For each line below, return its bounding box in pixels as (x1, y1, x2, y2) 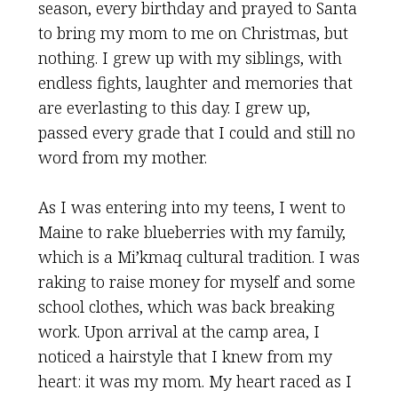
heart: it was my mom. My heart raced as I (37, 370, 352, 392)
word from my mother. (37, 147, 207, 168)
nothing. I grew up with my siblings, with (37, 47, 342, 68)
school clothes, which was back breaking (37, 296, 335, 317)
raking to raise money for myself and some (37, 271, 355, 292)
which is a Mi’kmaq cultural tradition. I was (37, 246, 360, 267)
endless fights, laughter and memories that (37, 72, 353, 93)
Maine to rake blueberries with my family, (37, 221, 346, 243)
